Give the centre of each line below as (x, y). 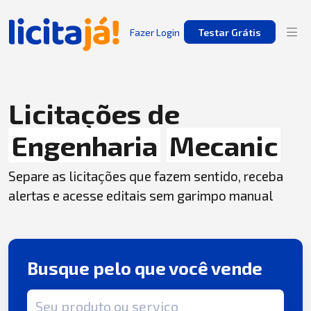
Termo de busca (66, 297)
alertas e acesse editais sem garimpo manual (141, 195)
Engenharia (84, 145)
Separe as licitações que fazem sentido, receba (146, 176)
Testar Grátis (229, 32)
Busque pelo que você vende (145, 268)
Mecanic (224, 145)
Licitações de (94, 113)
